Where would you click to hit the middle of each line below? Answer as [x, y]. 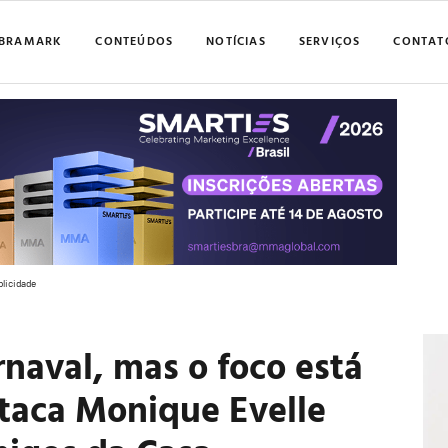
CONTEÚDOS [134, 39]
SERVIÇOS [329, 39]
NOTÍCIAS [236, 39]
